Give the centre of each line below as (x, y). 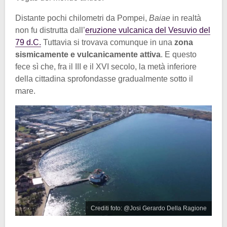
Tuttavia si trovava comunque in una (107, 43)
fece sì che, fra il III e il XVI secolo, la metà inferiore (106, 67)
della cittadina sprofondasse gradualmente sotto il (104, 79)
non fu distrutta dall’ (50, 30)
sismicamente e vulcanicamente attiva (88, 55)
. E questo (179, 55)
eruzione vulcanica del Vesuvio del (148, 30)
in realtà (187, 18)
